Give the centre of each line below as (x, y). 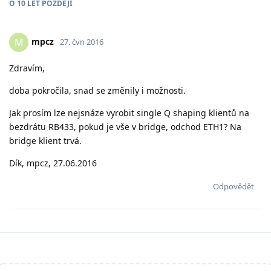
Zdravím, (27, 68)
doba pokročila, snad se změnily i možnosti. (97, 90)
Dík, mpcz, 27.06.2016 (53, 163)
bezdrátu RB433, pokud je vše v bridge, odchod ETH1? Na (125, 126)
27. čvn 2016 (82, 41)
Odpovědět (233, 186)
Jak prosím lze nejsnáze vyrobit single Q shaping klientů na (129, 113)
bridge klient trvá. (45, 140)
